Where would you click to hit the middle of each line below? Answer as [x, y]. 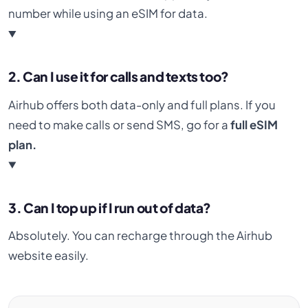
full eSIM [254, 124]
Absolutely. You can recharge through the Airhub [141, 236]
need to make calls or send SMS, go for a [120, 124]
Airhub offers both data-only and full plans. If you [142, 104]
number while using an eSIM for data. [108, 14]
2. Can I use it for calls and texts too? [119, 77]
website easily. [49, 256]
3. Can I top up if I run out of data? [110, 207]
